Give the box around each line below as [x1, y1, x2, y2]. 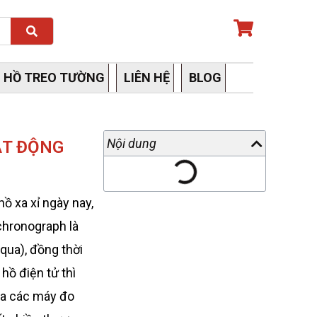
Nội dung [107, 136, 156, 151]
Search [37, 15, 71, 28]
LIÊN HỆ [124, 70, 170, 85]
